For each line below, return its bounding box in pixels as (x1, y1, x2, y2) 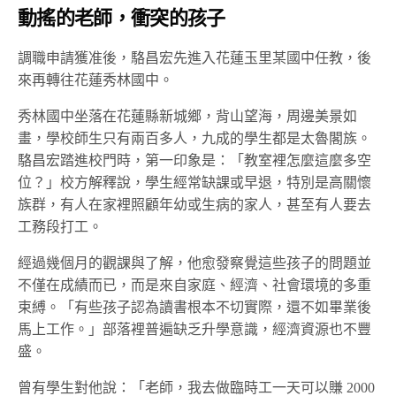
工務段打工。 (18, 218, 103, 234)
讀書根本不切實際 (159, 299, 272, 315)
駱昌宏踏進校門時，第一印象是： (18, 152, 230, 168)
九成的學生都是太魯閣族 (202, 130, 357, 146)
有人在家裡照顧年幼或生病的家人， (60, 196, 286, 212)
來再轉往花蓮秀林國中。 (18, 72, 173, 88)
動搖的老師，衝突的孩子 (18, 4, 225, 32)
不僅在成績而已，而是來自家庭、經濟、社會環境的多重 (18, 277, 371, 293)
